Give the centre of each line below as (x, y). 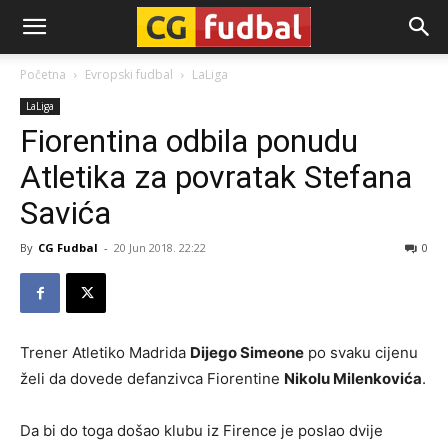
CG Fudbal (68, 247)
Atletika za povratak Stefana (216, 177)
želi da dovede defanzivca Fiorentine (152, 378)
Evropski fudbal (129, 74)
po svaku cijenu (361, 352)
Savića (65, 213)
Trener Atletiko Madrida (105, 352)
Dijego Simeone (247, 352)
